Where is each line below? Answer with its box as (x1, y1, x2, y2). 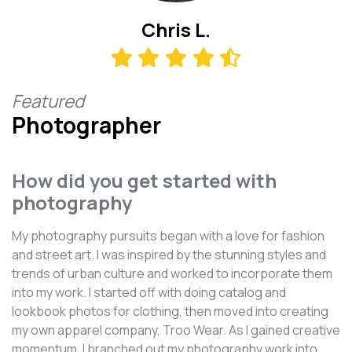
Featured (12, 89, 84, 113)
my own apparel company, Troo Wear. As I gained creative (12, 321, 340, 339)
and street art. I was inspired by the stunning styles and (12, 246, 326, 263)
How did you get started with (12, 167, 277, 193)
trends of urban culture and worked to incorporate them (12, 265, 332, 282)
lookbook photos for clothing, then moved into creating (12, 302, 328, 320)
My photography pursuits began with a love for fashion (12, 227, 324, 244)
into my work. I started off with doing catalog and (12, 284, 286, 301)
